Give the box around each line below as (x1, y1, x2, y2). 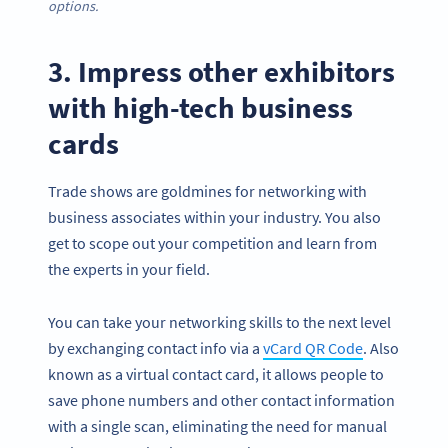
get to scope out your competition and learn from (48, 233, 377, 254)
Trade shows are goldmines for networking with (48, 181, 367, 202)
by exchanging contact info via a (48, 338, 263, 359)
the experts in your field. (48, 259, 213, 280)
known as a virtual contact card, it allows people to (48, 364, 384, 385)
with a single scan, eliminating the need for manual (48, 416, 387, 437)
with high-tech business (48, 88, 353, 126)
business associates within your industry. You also (48, 207, 381, 228)
